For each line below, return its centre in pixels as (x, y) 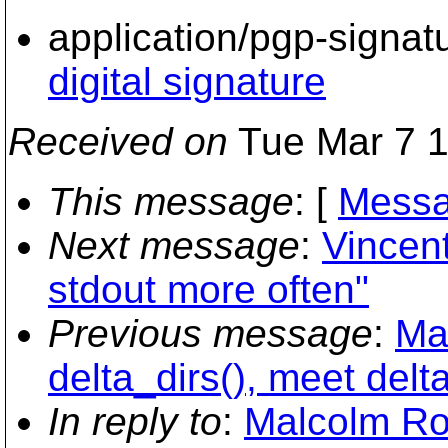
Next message (174, 245)
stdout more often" (208, 289)
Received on (118, 141)
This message (171, 201)
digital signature (187, 81)
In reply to (135, 421)
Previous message (210, 333)
